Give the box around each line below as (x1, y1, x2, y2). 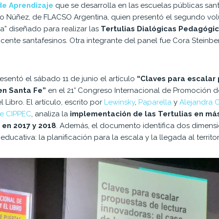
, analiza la (31, 109, 68, 118)
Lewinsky (104, 97, 135, 107)
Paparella (138, 97, 174, 107)
